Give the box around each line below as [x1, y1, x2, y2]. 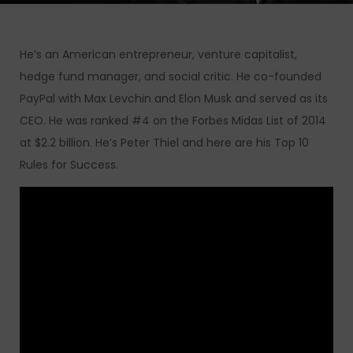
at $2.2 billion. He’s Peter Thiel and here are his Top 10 [20, 135, 309, 150]
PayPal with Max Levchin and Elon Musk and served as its [20, 91, 328, 106]
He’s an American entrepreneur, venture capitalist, [20, 46, 297, 62]
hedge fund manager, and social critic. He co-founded [20, 69, 321, 84]
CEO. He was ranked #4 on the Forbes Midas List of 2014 [20, 113, 326, 128]
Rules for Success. [20, 157, 118, 173]
